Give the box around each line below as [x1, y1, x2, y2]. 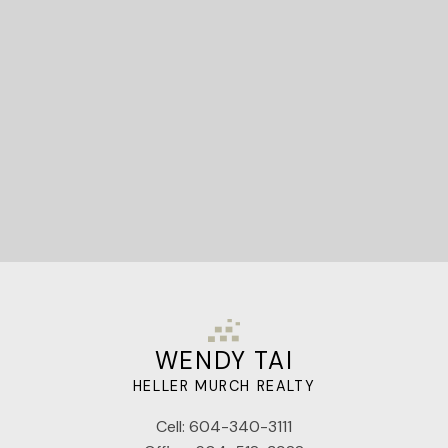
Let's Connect [160, 65, 288, 92]
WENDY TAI [154, 344, 294, 376]
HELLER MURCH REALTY [132, 376, 316, 395]
